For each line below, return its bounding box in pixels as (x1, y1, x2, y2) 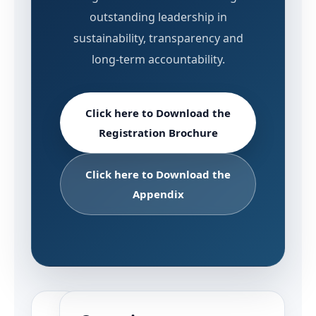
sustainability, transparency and (73, 30, 243, 46)
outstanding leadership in (89, 9, 227, 25)
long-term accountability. (91, 51, 225, 67)
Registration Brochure (98, 126, 218, 140)
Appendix (132, 187, 184, 201)
